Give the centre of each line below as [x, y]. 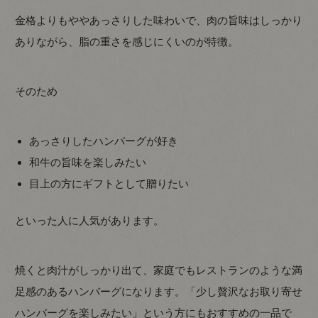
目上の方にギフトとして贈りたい [109, 183]
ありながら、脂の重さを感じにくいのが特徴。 [127, 41]
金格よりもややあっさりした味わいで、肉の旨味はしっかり [159, 20]
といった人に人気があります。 [90, 221]
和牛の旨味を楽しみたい [88, 162]
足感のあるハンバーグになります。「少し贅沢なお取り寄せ [159, 292]
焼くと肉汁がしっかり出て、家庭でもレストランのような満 [159, 270]
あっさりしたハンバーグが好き [104, 141]
